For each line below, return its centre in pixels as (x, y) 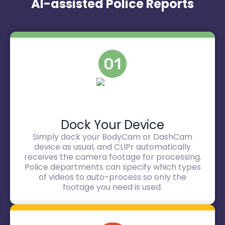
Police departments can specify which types (113, 167)
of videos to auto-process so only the (113, 177)
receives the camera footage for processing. (113, 157)
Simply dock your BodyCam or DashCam (113, 137)
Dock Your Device (113, 125)
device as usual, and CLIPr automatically (113, 147)
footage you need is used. (113, 187)
